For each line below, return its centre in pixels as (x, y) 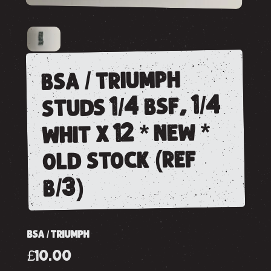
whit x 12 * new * (126, 134)
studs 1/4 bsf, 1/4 (131, 107)
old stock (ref (119, 160)
